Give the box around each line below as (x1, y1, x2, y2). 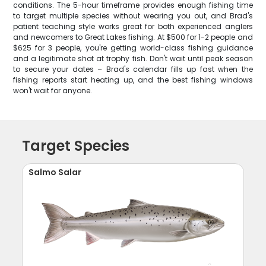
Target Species (22, 136, 130, 156)
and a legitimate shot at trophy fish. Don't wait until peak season (13, 53, 253, 64)
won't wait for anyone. (13, 85, 93, 96)
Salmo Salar (28, 166, 82, 178)
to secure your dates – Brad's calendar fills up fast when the (13, 64, 253, 74)
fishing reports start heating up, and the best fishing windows (13, 75, 253, 85)
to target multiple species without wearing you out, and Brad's (13, 11, 253, 21)
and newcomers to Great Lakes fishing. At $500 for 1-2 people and (13, 32, 253, 42)
